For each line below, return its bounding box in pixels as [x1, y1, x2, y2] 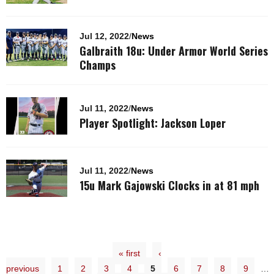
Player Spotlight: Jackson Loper [80, 115, 226, 131]
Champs [80, 57, 116, 73]
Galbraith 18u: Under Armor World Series [80, 43, 268, 59]
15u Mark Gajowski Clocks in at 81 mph [80, 177, 259, 193]
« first [119, 248, 140, 258]
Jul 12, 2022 [80, 31, 129, 41]
